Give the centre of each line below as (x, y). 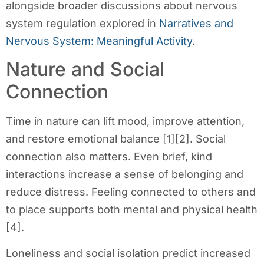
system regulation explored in (82, 23)
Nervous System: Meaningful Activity (99, 41)
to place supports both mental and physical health (132, 209)
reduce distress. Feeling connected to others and (131, 192)
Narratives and (196, 23)
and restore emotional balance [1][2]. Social (116, 138)
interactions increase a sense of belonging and (125, 174)
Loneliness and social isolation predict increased (128, 253)
